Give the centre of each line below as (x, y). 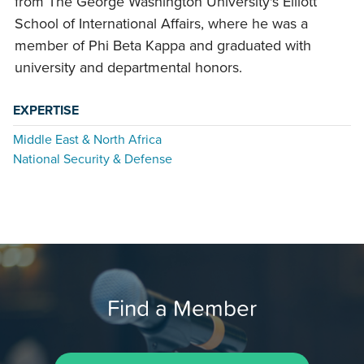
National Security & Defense (93, 160)
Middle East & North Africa (87, 140)
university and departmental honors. (128, 67)
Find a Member (182, 308)
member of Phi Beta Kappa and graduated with (163, 45)
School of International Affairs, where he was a (161, 23)
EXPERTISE (46, 111)
